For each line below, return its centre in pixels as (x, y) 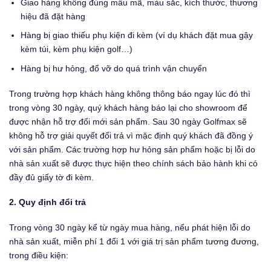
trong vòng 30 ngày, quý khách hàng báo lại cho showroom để (128, 107)
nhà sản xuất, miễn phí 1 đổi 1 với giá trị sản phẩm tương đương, (134, 242)
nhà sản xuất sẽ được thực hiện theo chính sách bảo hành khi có (133, 163)
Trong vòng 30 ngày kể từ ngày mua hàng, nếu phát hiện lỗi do (130, 228)
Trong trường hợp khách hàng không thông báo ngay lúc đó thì (130, 93)
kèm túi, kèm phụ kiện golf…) (76, 49)
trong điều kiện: (39, 256)
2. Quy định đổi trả (47, 202)
